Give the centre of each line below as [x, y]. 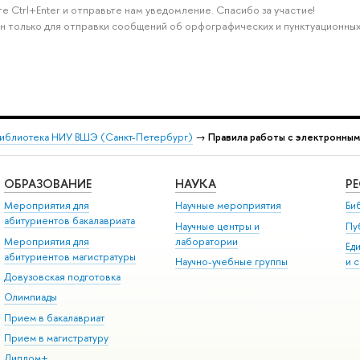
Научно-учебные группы [231, 261]
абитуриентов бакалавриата [69, 221]
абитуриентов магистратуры [70, 256]
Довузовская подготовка [62, 276]
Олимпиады [30, 297]
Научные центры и [217, 226]
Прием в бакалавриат [54, 317]
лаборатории [206, 241]
